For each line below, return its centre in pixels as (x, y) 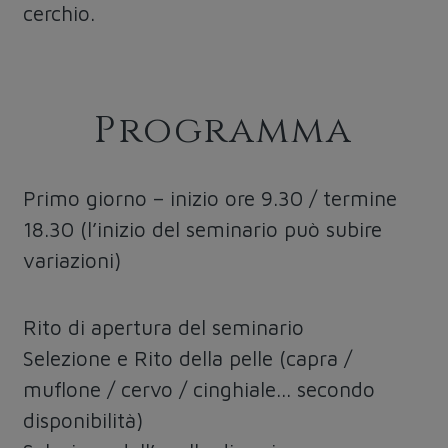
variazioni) (72, 260)
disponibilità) (83, 420)
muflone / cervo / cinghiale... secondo (199, 389)
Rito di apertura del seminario (164, 327)
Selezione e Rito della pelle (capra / (188, 358)
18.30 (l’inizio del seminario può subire (203, 229)
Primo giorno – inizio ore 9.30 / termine (210, 198)
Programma (224, 131)
